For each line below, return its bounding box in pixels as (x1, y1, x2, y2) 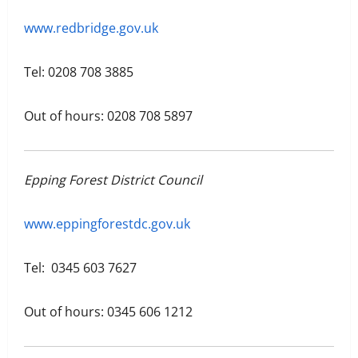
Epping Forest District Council (24, 171, 202, 189)
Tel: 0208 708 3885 (24, 63, 133, 82)
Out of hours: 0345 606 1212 (24, 303, 193, 321)
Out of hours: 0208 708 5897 (24, 107, 193, 125)
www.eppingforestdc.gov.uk (24, 215, 190, 233)
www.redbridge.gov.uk (24, 19, 158, 38)
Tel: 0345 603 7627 (24, 259, 137, 277)
